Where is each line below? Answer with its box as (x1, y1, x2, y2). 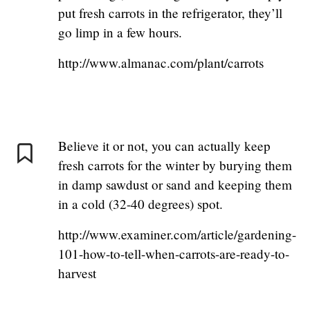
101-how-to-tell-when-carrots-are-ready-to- (58, 245, 289, 263)
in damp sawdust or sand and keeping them (58, 176, 292, 194)
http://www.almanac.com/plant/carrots (58, 54, 264, 72)
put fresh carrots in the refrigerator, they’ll (58, 4, 282, 22)
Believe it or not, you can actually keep (58, 137, 271, 155)
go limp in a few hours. (58, 24, 182, 42)
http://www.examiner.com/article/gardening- (58, 226, 296, 244)
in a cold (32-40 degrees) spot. (58, 195, 223, 213)
